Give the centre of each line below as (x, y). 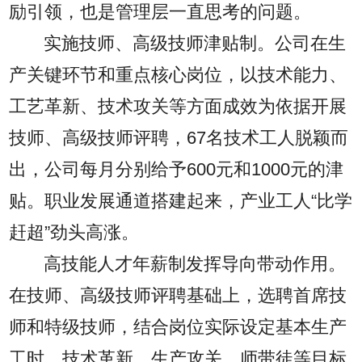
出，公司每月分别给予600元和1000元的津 (177, 169)
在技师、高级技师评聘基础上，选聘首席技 (178, 295)
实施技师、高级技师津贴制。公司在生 (195, 43)
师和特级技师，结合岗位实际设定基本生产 (178, 327)
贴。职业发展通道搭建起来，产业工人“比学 (181, 201)
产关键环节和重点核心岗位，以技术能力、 (178, 75)
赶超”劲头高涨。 (74, 232)
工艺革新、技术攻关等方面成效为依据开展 (178, 106)
